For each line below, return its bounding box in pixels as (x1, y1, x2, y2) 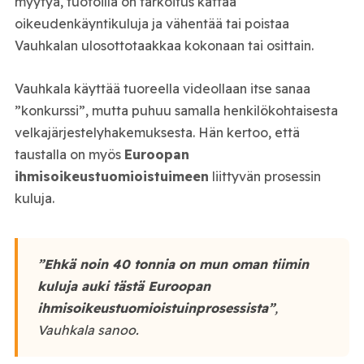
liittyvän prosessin (208, 167, 321, 184)
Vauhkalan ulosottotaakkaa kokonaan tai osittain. (14, 37, 314, 54)
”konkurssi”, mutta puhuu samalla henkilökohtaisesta (14, 102, 338, 119)
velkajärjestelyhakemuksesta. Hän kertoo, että (14, 123, 300, 141)
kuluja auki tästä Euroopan (37, 278, 210, 295)
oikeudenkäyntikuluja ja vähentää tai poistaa (14, 15, 289, 32)
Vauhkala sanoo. (37, 322, 139, 339)
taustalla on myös (14, 145, 124, 162)
